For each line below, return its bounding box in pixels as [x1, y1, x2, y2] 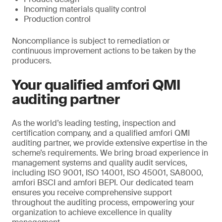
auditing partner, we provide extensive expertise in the [12, 138, 207, 148]
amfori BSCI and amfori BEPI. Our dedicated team [12, 177, 193, 188]
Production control [24, 14, 91, 24]
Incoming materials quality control [24, 4, 146, 14]
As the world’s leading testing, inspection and [12, 118, 176, 128]
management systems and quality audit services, [12, 158, 187, 168]
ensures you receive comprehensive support [12, 187, 172, 198]
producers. [12, 55, 52, 66]
